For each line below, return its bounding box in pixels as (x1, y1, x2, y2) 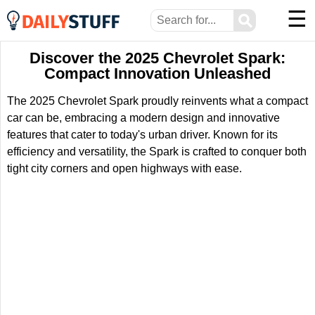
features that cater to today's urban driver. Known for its (7, 129, 278, 141)
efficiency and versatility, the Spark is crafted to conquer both (7, 146, 307, 157)
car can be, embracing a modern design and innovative (7, 112, 280, 124)
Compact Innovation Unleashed (44, 65, 271, 82)
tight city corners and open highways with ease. (7, 162, 242, 174)
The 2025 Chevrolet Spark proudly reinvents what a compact (7, 95, 308, 107)
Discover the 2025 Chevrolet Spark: (30, 49, 285, 67)
